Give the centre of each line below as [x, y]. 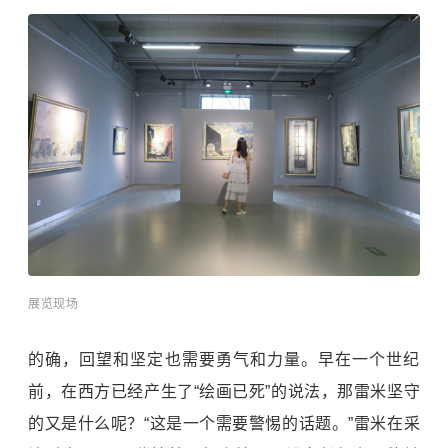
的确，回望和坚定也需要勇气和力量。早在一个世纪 [224, 359]
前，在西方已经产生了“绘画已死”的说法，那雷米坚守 [224, 391]
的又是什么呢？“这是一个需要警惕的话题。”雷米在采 [224, 423]
